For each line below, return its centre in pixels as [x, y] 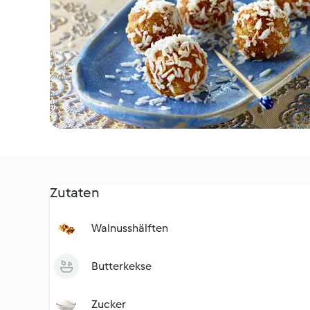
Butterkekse [121, 266]
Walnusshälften [130, 228]
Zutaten [75, 192]
